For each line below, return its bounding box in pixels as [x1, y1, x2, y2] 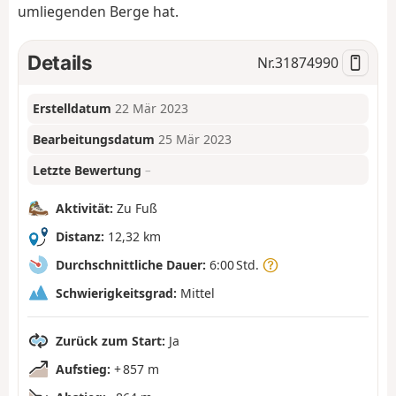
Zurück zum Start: [56, 331, 165, 349]
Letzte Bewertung [33, 161, 142, 179]
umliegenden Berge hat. [18, 2, 179, 22]
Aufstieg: [56, 360, 110, 377]
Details [27, 49, 93, 74]
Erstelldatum [33, 100, 112, 118]
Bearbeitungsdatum [33, 131, 156, 148]
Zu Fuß [113, 199, 157, 217]
